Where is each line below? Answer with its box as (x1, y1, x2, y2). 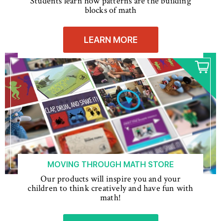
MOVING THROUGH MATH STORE (47, 159, 174, 169)
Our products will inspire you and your (40, 173, 181, 184)
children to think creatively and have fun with (28, 182, 193, 194)
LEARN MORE (83, 34, 138, 45)
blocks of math (84, 4, 137, 16)
